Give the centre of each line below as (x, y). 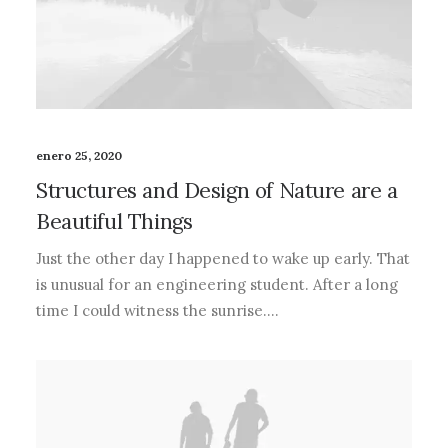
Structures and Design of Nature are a (217, 190)
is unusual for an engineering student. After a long (217, 284)
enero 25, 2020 (79, 155)
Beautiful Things (114, 221)
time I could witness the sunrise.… (157, 310)
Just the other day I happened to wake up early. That (223, 258)
